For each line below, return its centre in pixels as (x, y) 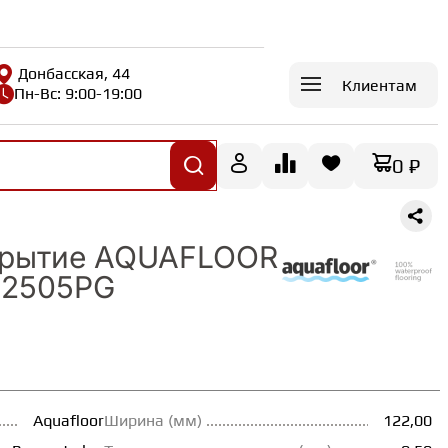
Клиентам (379, 85)
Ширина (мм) (153, 421)
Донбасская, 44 (74, 73)
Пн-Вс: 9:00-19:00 (78, 93)
